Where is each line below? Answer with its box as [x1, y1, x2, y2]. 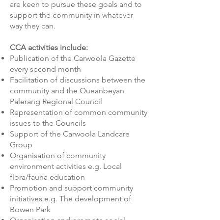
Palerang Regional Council [10, 97, 102, 106]
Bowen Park [10, 205, 51, 214]
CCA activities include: [10, 43, 88, 52]
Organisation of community [10, 151, 106, 160]
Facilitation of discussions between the [10, 75, 145, 84]
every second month [10, 64, 81, 74]
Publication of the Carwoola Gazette [10, 54, 136, 63]
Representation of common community [10, 108, 147, 117]
